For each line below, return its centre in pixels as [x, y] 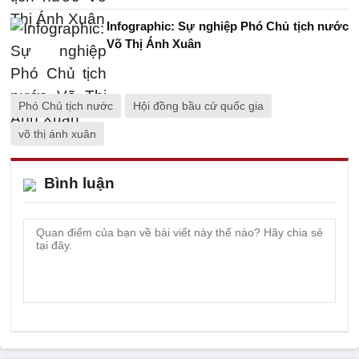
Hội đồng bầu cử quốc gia [198, 106]
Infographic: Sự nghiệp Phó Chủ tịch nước [228, 26]
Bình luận [79, 183]
